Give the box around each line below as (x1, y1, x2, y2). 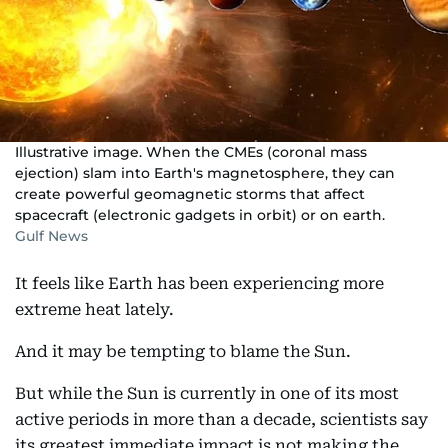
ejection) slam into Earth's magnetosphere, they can (15, 164, 395, 182)
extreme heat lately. (15, 300, 174, 319)
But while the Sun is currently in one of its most (15, 384, 399, 403)
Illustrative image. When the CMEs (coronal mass (15, 143, 367, 161)
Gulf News (15, 227, 88, 245)
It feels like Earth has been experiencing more (15, 274, 384, 293)
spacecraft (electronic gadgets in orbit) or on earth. (15, 206, 385, 224)
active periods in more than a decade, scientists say (15, 410, 428, 429)
